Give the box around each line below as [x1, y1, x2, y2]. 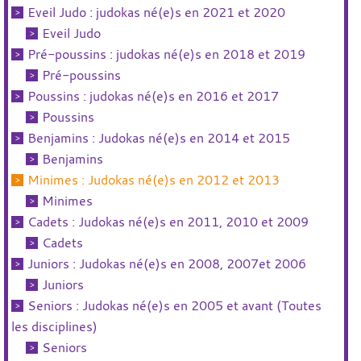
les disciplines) [11, 317, 98, 335]
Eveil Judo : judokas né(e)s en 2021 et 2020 [27, 3, 286, 21]
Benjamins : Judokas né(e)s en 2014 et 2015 [27, 129, 291, 147]
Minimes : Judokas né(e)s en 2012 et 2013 [27, 171, 280, 189]
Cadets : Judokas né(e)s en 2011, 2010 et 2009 [27, 213, 309, 230]
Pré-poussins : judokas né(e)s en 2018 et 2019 [27, 45, 306, 63]
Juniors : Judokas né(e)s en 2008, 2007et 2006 [27, 255, 307, 272]
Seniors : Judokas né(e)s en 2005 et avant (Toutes [27, 297, 322, 314]
